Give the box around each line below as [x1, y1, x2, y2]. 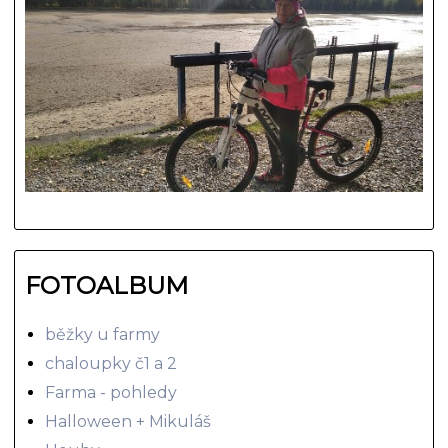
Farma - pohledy [45, 382, 178, 402]
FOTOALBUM [25, 270, 189, 300]
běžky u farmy [45, 324, 161, 344]
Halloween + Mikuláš [45, 411, 212, 431]
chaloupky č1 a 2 [45, 353, 178, 373]
